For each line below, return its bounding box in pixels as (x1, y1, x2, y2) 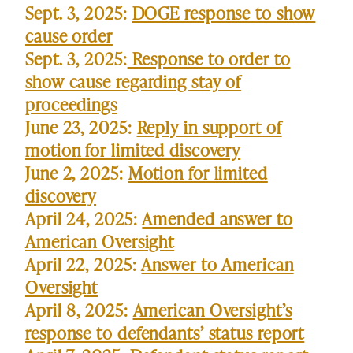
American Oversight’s (132, 298, 292, 323)
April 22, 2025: (25, 252, 142, 277)
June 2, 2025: (25, 161, 128, 186)
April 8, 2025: (25, 298, 133, 323)
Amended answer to (142, 206, 293, 232)
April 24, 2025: (25, 206, 143, 232)
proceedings (25, 92, 117, 117)
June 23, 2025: (25, 115, 137, 140)
